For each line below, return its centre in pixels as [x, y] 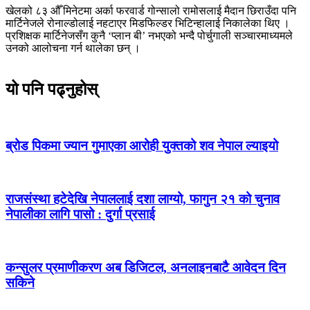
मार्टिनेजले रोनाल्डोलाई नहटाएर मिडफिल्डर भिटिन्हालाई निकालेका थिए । [148, 24]
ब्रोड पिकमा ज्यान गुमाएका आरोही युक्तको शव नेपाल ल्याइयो [142, 145]
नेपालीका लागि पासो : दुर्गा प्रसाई [80, 215]
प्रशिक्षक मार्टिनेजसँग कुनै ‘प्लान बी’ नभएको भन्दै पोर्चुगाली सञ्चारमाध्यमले [149, 36]
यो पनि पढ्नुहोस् [52, 89]
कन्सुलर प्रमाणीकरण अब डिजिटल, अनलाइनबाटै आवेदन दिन [146, 268]
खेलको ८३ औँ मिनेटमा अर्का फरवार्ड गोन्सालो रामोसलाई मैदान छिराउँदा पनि [151, 11]
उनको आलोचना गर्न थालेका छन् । [73, 48]
